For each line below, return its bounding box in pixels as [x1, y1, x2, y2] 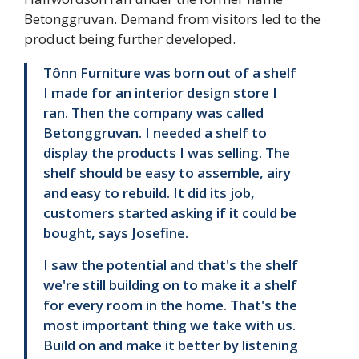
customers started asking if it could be [43, 204, 296, 223]
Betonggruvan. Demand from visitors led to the [24, 10, 321, 29]
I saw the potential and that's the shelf [43, 255, 298, 274]
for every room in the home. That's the [43, 295, 297, 314]
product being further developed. [24, 30, 236, 49]
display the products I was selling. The [43, 143, 290, 163]
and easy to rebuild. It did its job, [43, 184, 255, 203]
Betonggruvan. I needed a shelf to [43, 123, 267, 143]
